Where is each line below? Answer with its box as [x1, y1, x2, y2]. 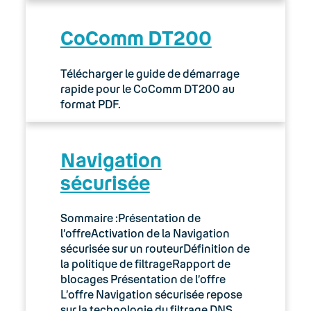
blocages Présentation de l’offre [60, 272, 226, 286]
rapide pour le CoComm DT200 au [60, 81, 235, 95]
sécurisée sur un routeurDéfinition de [60, 242, 250, 255]
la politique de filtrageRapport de [60, 257, 230, 271]
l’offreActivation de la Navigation [60, 226, 230, 240]
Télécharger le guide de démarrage [60, 66, 239, 80]
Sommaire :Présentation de [60, 211, 201, 225]
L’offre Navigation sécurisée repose [60, 287, 242, 301]
